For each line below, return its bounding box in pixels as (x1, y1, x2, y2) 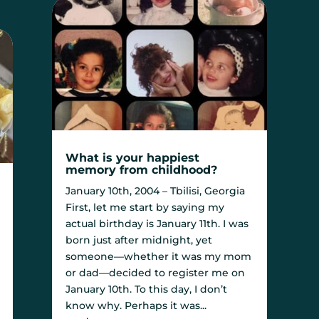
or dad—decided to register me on (66, 266, 246, 279)
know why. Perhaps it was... (66, 298, 207, 312)
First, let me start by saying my (66, 200, 225, 214)
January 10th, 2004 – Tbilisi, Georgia (66, 184, 246, 197)
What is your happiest (66, 150, 200, 164)
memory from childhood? (66, 162, 218, 177)
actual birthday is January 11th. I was (66, 216, 249, 230)
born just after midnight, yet (66, 233, 213, 246)
